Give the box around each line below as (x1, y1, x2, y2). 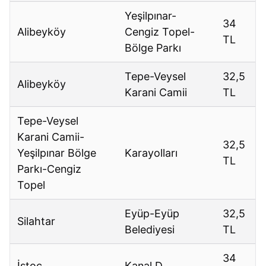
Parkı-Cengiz (17, 163, 82, 176)
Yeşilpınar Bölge (17, 147, 97, 160)
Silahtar (17, 215, 56, 228)
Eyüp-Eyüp (125, 207, 180, 220)
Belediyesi (125, 223, 175, 236)
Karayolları (125, 147, 178, 160)
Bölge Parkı (125, 42, 182, 55)
